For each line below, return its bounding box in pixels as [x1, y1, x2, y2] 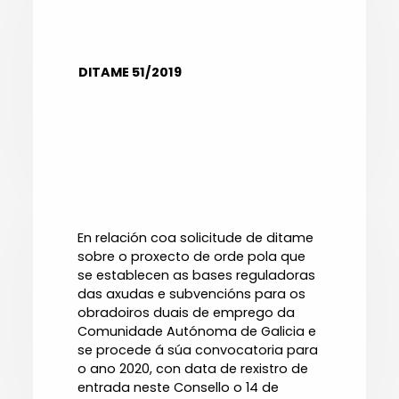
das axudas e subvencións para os [77, 285, 306, 304]
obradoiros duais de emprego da [77, 304, 296, 322]
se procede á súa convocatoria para [77, 341, 319, 360]
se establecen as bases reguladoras [77, 266, 316, 285]
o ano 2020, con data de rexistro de [77, 360, 309, 379]
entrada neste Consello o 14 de [77, 379, 280, 397]
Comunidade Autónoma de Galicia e [77, 322, 317, 341]
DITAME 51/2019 [78, 63, 183, 82]
